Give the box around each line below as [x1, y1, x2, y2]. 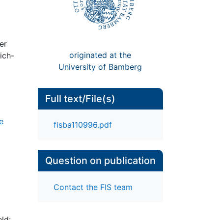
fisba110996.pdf [53, 120, 112, 130]
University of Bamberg [58, 61, 142, 72]
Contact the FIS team [53, 182, 133, 192]
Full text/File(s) [45, 93, 115, 105]
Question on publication [45, 155, 156, 167]
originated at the [69, 50, 132, 60]
